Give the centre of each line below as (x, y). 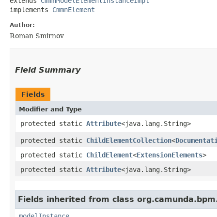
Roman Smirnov (37, 36)
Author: (22, 25)
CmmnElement (74, 9)
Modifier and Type (50, 109)
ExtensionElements (170, 155)
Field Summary (48, 70)
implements (31, 9)
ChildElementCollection (129, 140)
